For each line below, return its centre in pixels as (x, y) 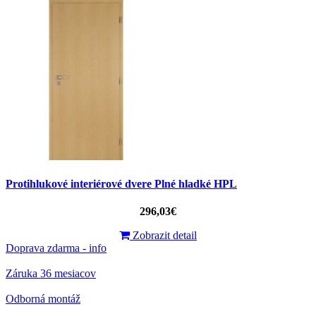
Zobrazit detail (163, 236)
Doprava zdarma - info (56, 248)
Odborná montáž (43, 299)
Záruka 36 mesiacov (51, 274)
